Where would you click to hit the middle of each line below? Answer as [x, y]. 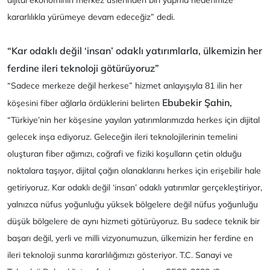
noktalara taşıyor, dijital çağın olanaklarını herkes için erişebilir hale [134, 171]
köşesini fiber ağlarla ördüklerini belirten [85, 103]
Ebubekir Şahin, [197, 103]
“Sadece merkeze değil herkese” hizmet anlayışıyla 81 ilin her [125, 86]
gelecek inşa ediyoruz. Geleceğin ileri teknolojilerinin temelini [122, 137]
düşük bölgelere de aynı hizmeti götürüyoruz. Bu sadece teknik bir [133, 221]
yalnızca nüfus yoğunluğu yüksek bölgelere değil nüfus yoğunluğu [133, 205]
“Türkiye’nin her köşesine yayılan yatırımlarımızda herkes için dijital [133, 120]
